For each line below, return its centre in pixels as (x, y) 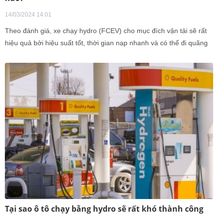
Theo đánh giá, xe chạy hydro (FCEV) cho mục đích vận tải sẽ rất (106, 31)
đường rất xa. (26, 55)
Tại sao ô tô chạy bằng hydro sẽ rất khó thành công (104, 209)
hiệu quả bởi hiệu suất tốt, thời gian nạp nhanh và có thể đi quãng (106, 43)
